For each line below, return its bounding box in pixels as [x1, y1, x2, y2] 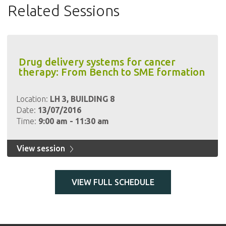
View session [16, 144, 67, 153]
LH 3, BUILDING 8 [49, 94, 115, 103]
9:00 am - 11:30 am [38, 117, 109, 126]
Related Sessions [8, 2, 120, 19]
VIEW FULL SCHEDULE [72, 178, 154, 187]
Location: [16, 94, 50, 103]
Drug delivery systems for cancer [18, 56, 176, 68]
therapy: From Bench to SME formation [18, 66, 205, 78]
